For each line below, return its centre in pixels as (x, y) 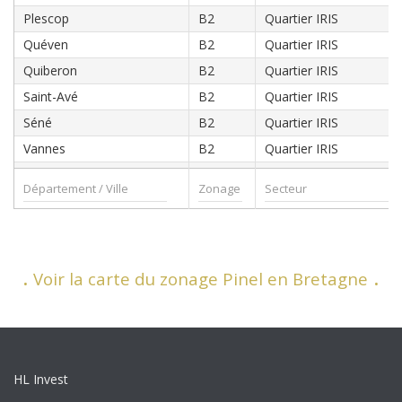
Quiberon (50, 70)
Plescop (46, 18)
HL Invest (41, 379)
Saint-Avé (51, 96)
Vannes (44, 149)
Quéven (46, 44)
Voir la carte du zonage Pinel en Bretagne (198, 279)
